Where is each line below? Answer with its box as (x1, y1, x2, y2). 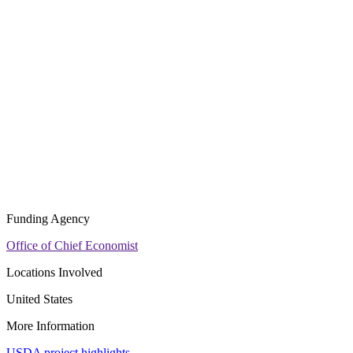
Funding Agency (6, 212, 90, 226)
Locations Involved (6, 266, 102, 280)
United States (6, 292, 72, 307)
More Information (6, 319, 95, 333)
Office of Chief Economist (6, 239, 138, 253)
